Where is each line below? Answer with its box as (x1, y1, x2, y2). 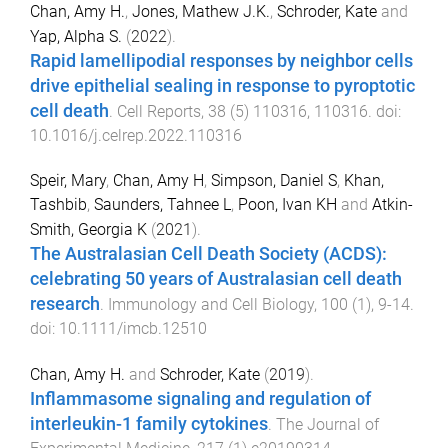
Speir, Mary (30, 170, 106, 190)
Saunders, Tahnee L (94, 194, 231, 214)
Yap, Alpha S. (30, 27, 122, 47)
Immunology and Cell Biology (108, 294, 314, 314)
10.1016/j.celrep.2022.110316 (30, 126, 242, 146)
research (30, 293, 100, 314)
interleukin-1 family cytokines (30, 413, 268, 434)
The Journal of (276, 414, 379, 434)
